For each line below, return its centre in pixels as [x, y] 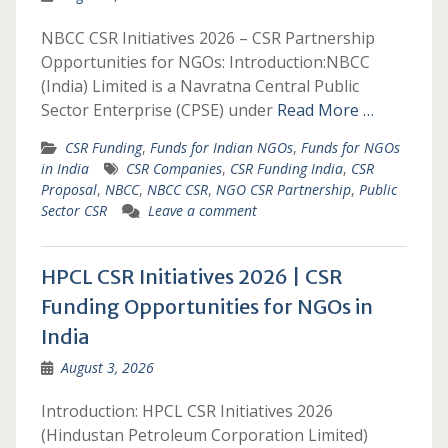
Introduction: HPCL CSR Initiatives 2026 [186, 411]
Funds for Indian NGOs [221, 147]
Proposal [68, 189]
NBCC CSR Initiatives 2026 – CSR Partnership [207, 38]
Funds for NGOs [350, 147]
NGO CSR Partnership [283, 189]
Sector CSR [73, 210]
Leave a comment [202, 210]
